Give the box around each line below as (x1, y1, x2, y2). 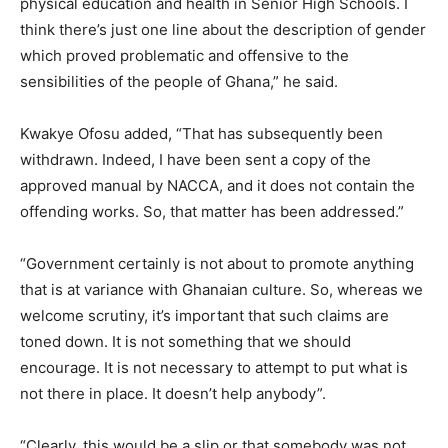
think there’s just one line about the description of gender (20, 19, 426, 39)
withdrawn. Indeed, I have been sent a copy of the (20, 149, 371, 169)
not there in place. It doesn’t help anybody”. (20, 383, 326, 403)
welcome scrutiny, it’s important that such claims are (20, 305, 389, 325)
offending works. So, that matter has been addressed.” (20, 201, 404, 221)
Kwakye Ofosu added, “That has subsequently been (20, 123, 383, 143)
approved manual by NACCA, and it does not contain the (20, 175, 415, 195)
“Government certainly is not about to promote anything (20, 253, 414, 273)
